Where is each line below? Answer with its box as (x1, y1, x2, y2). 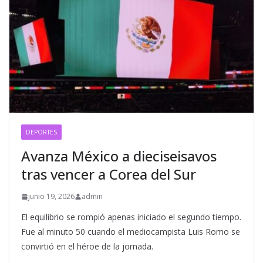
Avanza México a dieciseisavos (21, 146, 217, 166)
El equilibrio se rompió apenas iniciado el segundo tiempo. (21, 211, 241, 223)
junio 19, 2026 (28, 191, 75, 202)
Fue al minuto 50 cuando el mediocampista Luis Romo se (21, 226, 240, 238)
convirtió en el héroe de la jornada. (21, 241, 153, 252)
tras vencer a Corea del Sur (21, 164, 196, 184)
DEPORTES (26, 128, 57, 137)
